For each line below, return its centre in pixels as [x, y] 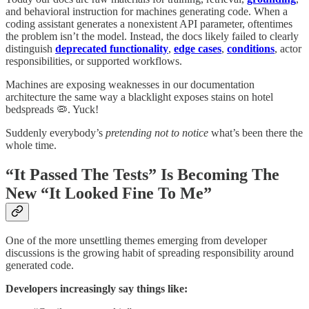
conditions [251, 48]
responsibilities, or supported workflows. [94, 61]
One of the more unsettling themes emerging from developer [136, 241]
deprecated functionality [112, 48]
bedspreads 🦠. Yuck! [52, 109]
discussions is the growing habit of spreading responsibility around [150, 253]
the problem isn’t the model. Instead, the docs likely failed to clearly [152, 36]
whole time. [31, 145]
